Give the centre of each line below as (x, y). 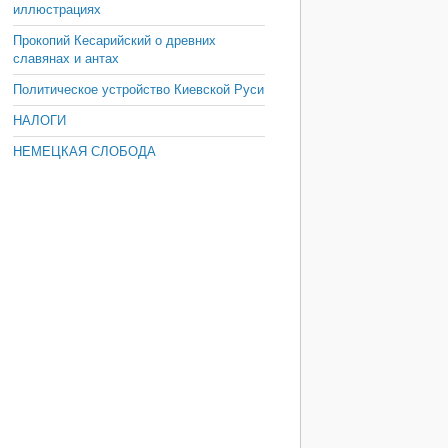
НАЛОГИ (39, 120)
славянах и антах (66, 58)
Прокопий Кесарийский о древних (114, 40)
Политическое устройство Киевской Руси (138, 89)
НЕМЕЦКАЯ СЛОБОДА (84, 151)
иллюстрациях (57, 9)
